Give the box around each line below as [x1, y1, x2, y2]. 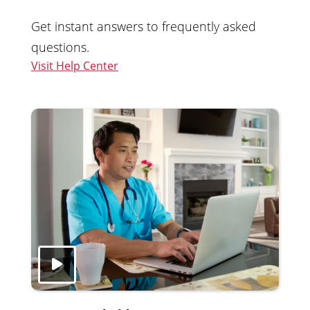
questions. [31, 39, 89, 56]
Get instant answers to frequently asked [31, 18, 256, 35]
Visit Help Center [31, 58, 118, 74]
